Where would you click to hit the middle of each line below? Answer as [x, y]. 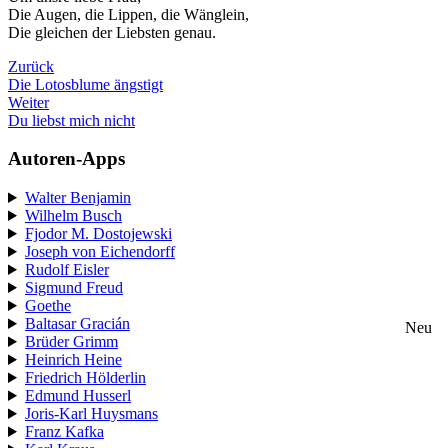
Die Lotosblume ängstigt [85, 84]
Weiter [28, 102]
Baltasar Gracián [77, 323]
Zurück [31, 66]
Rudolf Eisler [66, 269]
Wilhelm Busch [73, 215]
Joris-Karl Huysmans [91, 413]
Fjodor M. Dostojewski [98, 233]
